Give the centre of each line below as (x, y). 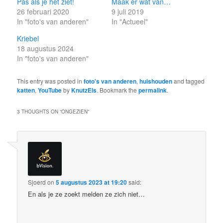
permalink (153, 90)
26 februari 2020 (43, 11)
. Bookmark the (118, 90)
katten (26, 90)
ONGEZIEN (75, 112)
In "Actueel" (130, 21)
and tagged (189, 81)
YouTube (50, 90)
